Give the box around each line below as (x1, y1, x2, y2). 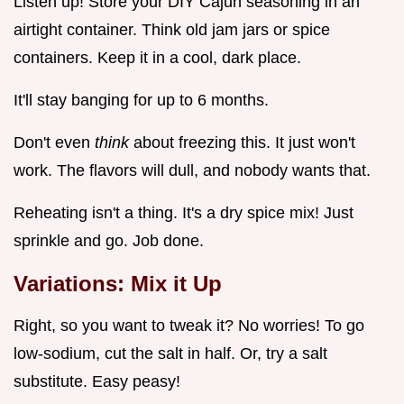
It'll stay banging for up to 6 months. (14, 90, 269, 109)
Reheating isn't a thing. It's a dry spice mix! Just (14, 203, 353, 222)
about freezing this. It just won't (133, 133, 355, 151)
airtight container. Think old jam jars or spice (14, 20, 330, 39)
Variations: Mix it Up (14, 271, 222, 296)
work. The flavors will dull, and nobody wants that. (14, 161, 371, 179)
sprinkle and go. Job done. (14, 231, 204, 250)
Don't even (14, 133, 95, 151)
